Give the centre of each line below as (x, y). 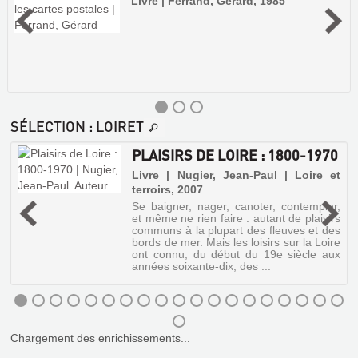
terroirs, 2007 (168, 190)
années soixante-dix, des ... (202, 267)
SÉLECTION (48, 126)
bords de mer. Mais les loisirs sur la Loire (236, 243)
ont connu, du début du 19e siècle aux (236, 255)
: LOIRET (115, 126)
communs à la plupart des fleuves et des (236, 231)
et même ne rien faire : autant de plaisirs (236, 219)
